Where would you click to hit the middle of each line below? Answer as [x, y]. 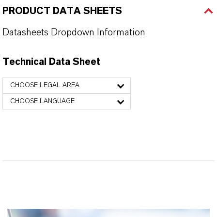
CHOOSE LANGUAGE [42, 101]
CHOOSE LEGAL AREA [45, 85]
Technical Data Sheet [51, 62]
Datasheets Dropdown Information [74, 32]
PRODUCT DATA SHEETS [62, 11]
